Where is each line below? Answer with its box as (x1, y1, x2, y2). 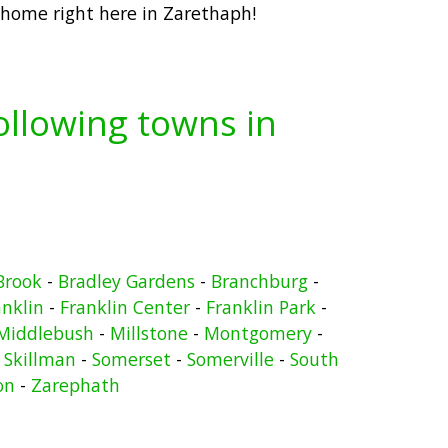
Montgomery (203, 320, 312, 345)
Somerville (187, 346, 274, 371)
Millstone (109, 320, 188, 345)
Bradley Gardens (57, 268, 195, 293)
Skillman (4, 346, 76, 371)
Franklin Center (60, 294, 190, 319)
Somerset (92, 346, 171, 371)
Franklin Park (206, 294, 316, 319)
